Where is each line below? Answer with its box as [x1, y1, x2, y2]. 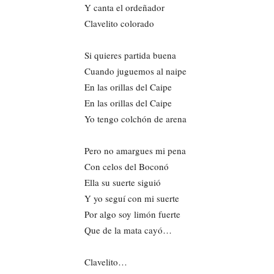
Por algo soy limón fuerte [84, 207, 180, 220]
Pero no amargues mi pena [84, 144, 186, 157]
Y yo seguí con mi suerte [84, 191, 179, 204]
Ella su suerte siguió [84, 176, 161, 188]
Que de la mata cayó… [84, 223, 172, 236]
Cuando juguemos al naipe [84, 64, 187, 77]
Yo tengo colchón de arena [84, 112, 187, 125]
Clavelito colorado [84, 17, 154, 29]
